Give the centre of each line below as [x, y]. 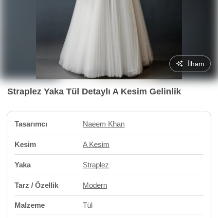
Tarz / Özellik [36, 185]
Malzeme [30, 205]
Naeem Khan [104, 124]
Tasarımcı [31, 124]
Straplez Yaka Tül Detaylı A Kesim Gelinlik [94, 91]
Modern [95, 185]
